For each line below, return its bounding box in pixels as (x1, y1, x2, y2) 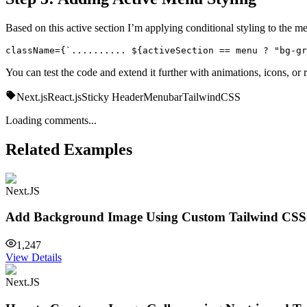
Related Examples (5, 140, 132, 158)
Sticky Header (82, 90, 143, 103)
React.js (47, 90, 82, 103)
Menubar (143, 90, 182, 103)
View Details (5, 251, 62, 264)
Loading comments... (5, 114, 97, 126)
